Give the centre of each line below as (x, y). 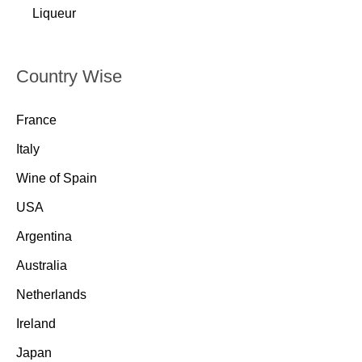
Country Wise (69, 77)
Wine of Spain (57, 179)
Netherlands (51, 295)
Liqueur (54, 14)
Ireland (36, 324)
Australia (42, 266)
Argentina (44, 237)
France (36, 120)
